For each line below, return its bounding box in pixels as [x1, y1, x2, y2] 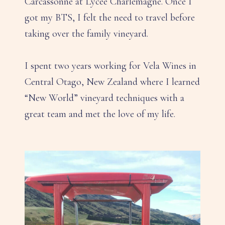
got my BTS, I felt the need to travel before [25, 11, 195, 24]
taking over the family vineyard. [25, 27, 148, 40]
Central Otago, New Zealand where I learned [25, 75, 200, 88]
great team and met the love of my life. [25, 107, 175, 120]
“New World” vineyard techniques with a [25, 91, 184, 104]
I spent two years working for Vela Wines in [25, 59, 196, 72]
